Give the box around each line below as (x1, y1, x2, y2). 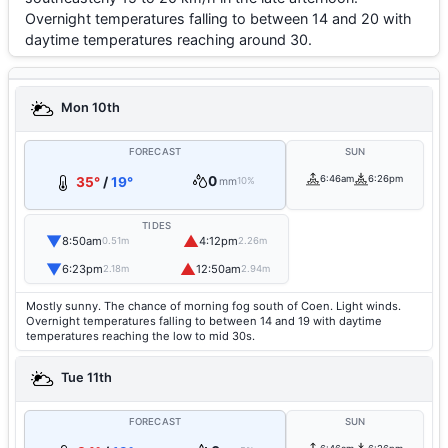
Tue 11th (58, 370, 112, 386)
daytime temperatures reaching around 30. (25, 31, 312, 48)
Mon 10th (58, 100, 120, 116)
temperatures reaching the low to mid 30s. (26, 329, 255, 343)
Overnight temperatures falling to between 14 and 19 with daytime (26, 314, 382, 328)
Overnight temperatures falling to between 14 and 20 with (25, 10, 412, 27)
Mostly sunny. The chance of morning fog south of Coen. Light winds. (26, 299, 401, 313)
